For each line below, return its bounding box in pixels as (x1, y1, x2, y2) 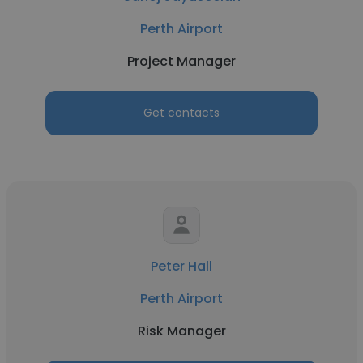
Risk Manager (137, 322, 226, 340)
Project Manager (127, 52, 236, 70)
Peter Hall (151, 257, 212, 275)
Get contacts (143, 105, 220, 121)
